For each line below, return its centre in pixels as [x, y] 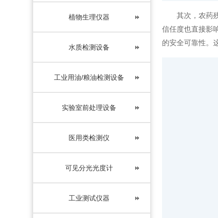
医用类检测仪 [89, 138]
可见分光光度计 [89, 168]
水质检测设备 [89, 47]
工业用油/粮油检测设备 [89, 77]
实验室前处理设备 [89, 108]
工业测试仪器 [89, 198]
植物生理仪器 [89, 17]
